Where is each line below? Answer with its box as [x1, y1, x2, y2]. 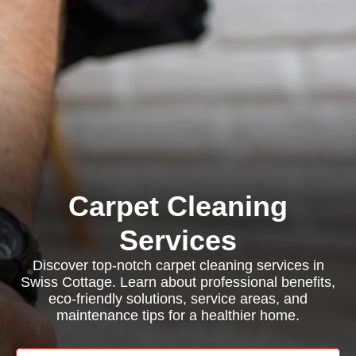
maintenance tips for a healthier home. [56, 308, 300, 323]
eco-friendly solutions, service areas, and [48, 291, 308, 307]
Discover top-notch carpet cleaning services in [32, 257, 324, 273]
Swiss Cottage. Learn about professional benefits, [21, 274, 335, 290]
